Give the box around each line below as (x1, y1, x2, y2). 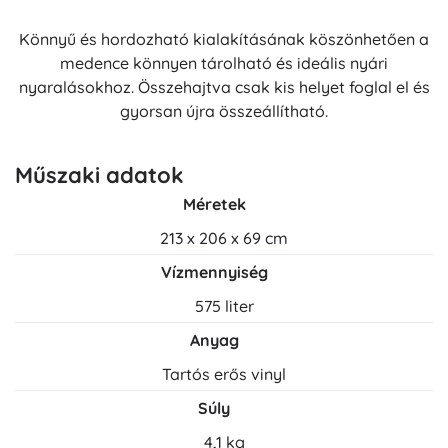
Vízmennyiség (160, 262, 268, 283)
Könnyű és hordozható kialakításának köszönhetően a (19, 29, 429, 50)
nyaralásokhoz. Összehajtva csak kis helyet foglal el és (18, 77, 430, 98)
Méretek (182, 194, 246, 215)
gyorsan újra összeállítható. (120, 101, 328, 122)
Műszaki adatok (15, 161, 184, 190)
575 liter (194, 296, 254, 317)
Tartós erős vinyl (162, 364, 286, 385)
